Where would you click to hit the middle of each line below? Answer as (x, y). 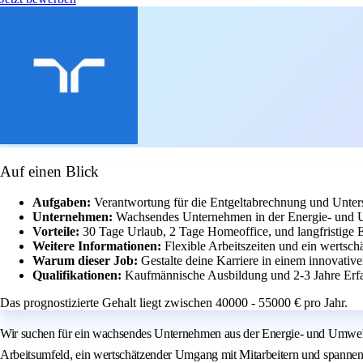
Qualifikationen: (79, 275)
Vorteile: (58, 232)
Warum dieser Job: (87, 261)
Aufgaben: (63, 203)
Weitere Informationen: (98, 246)
